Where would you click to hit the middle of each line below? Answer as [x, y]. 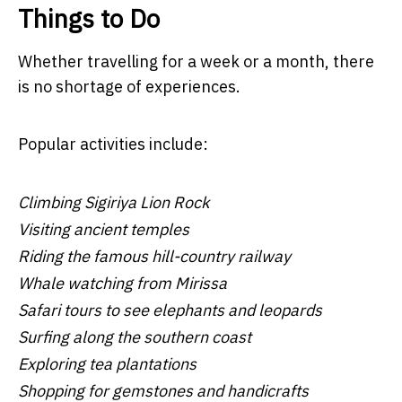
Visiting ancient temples [104, 229]
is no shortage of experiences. [129, 86]
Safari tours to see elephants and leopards [170, 310]
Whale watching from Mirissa [122, 283]
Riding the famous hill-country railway [154, 256]
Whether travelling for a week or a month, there [196, 61]
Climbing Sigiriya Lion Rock [114, 202]
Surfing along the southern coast [135, 336]
